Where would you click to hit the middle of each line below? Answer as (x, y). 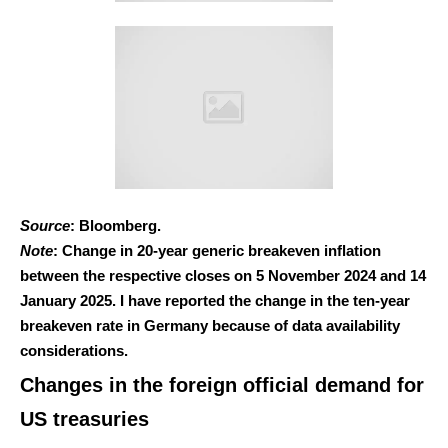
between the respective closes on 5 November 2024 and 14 (223, 275)
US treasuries (84, 418)
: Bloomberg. (115, 225)
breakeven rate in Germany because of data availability (210, 325)
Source (45, 225)
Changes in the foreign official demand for (222, 384)
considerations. (74, 350)
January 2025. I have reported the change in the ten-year (215, 300)
